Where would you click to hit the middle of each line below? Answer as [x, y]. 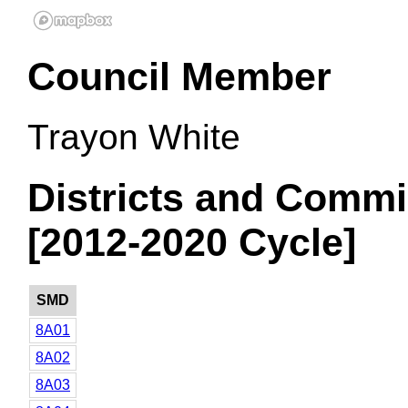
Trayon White [134, 138]
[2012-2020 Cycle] [192, 243]
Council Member [179, 77]
